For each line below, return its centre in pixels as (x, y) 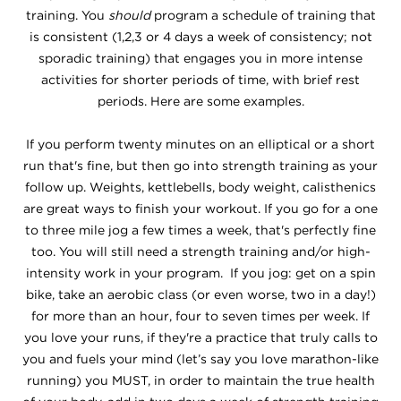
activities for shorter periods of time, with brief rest (200, 80)
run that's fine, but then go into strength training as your (200, 166)
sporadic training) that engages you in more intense (200, 58)
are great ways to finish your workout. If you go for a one (200, 209)
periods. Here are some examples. (200, 101)
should (127, 15)
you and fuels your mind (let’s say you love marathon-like (200, 359)
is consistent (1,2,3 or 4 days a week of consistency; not (200, 37)
